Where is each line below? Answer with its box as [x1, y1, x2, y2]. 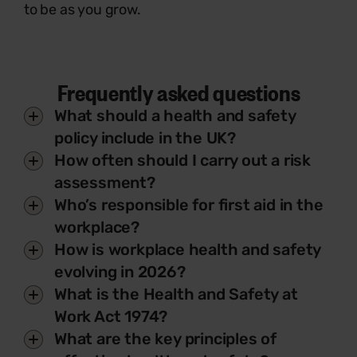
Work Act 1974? [54, 307, 168, 326]
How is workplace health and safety [54, 240, 321, 259]
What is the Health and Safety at [54, 284, 298, 304]
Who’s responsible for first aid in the [54, 195, 324, 214]
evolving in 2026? [54, 262, 186, 281]
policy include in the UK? [54, 128, 237, 147]
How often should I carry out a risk [54, 151, 311, 170]
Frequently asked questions [57, 76, 300, 107]
